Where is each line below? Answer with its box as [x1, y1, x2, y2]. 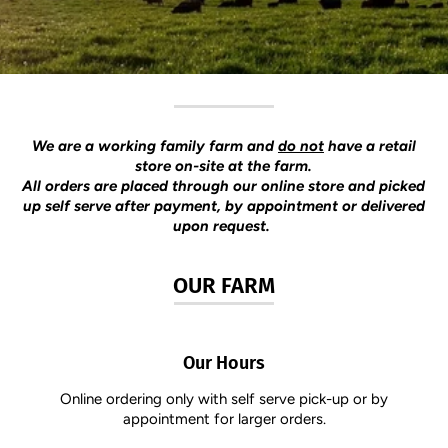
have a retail [323, 137, 416, 156]
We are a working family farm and [31, 137, 278, 156]
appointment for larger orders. [122, 409, 326, 428]
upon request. [173, 217, 275, 236]
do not [277, 137, 324, 156]
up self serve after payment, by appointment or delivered [22, 197, 425, 216]
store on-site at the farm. [135, 157, 313, 176]
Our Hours [183, 351, 266, 374]
